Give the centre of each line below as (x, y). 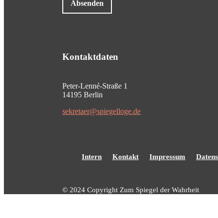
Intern (92, 157)
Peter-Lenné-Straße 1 (95, 86)
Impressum (167, 157)
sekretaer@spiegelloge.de (101, 111)
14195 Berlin (82, 95)
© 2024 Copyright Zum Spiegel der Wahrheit (131, 190)
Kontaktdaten (90, 57)
